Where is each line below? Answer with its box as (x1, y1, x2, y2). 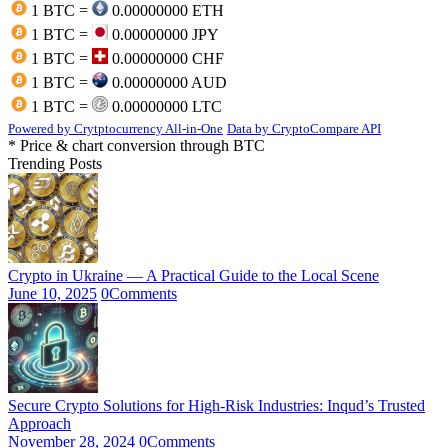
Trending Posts (8, 154, 102, 172)
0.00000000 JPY (108, 25, 219, 43)
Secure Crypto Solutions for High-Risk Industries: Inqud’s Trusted (8, 396, 425, 414)
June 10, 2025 (8, 284, 97, 302)
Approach (8, 414, 71, 432)
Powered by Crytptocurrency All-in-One (8, 120, 223, 136)
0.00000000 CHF (108, 49, 224, 67)
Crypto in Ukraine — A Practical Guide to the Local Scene (8, 266, 379, 284)
